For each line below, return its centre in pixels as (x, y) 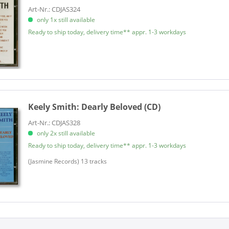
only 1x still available (65, 19)
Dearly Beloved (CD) (121, 107)
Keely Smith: (55, 107)
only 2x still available (65, 133)
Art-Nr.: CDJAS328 (54, 123)
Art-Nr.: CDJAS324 (54, 9)
